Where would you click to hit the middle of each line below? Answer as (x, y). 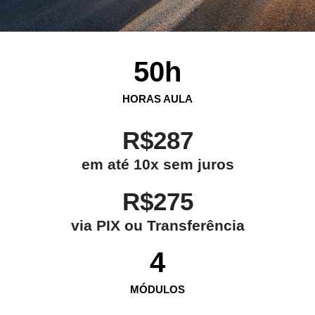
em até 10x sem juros (157, 164)
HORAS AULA (157, 98)
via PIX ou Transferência (157, 225)
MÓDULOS (157, 289)
